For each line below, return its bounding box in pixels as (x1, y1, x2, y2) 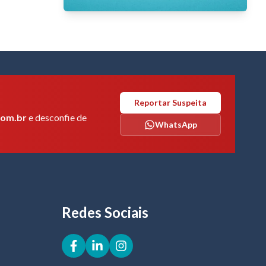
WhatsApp (154, 119, 197, 129)
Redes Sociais (62, 203, 148, 221)
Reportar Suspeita (134, 97, 207, 107)
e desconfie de (27, 111, 87, 123)
